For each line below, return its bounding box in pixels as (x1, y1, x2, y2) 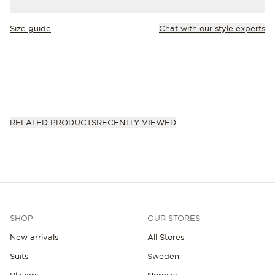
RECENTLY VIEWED (96, 117, 176, 127)
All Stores (147, 231, 184, 242)
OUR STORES (147, 212, 200, 223)
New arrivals (10, 231, 58, 242)
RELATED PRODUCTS (10, 117, 96, 127)
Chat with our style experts (159, 23, 265, 33)
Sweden (147, 250, 179, 261)
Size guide (10, 23, 51, 33)
